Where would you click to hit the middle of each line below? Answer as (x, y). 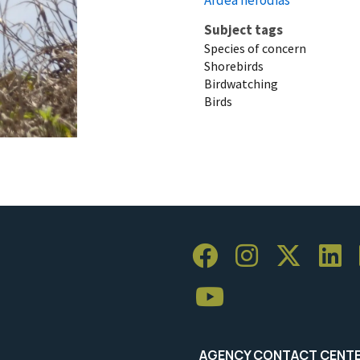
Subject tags (243, 29)
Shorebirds (234, 65)
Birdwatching (241, 83)
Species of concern (255, 48)
